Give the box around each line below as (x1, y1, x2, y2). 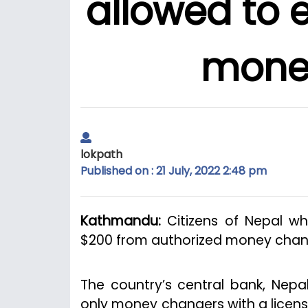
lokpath (80, 146, 122, 162)
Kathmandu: (80, 211, 168, 230)
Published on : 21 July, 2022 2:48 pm (80, 162, 267, 179)
